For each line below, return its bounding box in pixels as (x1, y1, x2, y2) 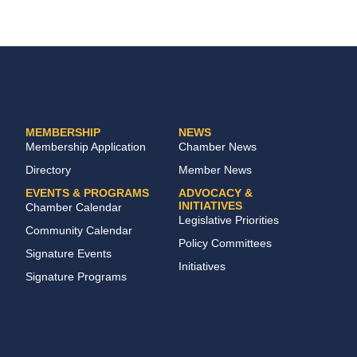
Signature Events (25, 246, 112, 260)
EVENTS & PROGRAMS (25, 186, 150, 199)
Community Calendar (25, 223, 133, 237)
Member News (178, 163, 252, 176)
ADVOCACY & (178, 186, 253, 199)
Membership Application (25, 139, 147, 153)
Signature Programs (25, 269, 127, 283)
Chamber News (178, 139, 257, 153)
